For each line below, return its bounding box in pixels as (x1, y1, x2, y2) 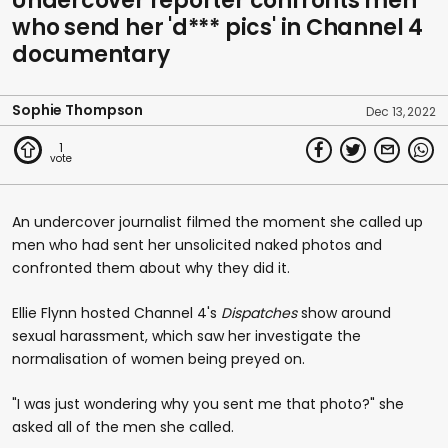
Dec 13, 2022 (366, 102, 436, 120)
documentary (12, 38, 170, 70)
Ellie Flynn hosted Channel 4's (12, 302, 221, 323)
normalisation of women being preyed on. (12, 348, 305, 369)
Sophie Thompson (12, 99, 144, 120)
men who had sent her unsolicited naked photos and (12, 234, 382, 255)
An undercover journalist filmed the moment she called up (12, 211, 423, 232)
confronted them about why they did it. (12, 257, 290, 278)
